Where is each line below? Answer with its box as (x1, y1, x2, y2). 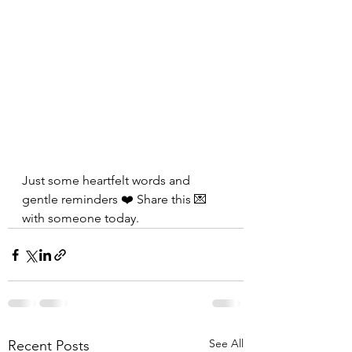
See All (209, 336, 244, 350)
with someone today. (22, 211, 139, 225)
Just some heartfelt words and (22, 173, 193, 188)
